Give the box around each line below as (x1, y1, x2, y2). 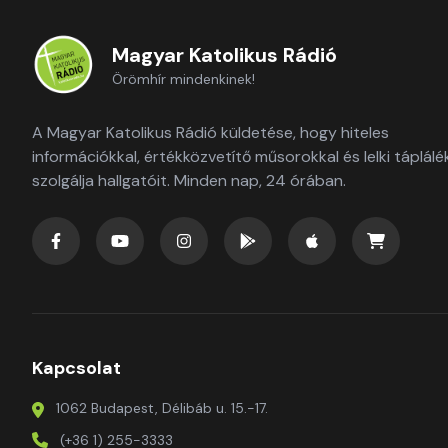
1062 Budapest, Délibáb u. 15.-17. (56, 399, 268, 417)
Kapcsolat (32, 356, 121, 380)
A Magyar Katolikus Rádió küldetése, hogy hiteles (32, 122, 389, 143)
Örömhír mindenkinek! (112, 70, 255, 88)
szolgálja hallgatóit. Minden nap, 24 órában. (32, 170, 346, 191)
